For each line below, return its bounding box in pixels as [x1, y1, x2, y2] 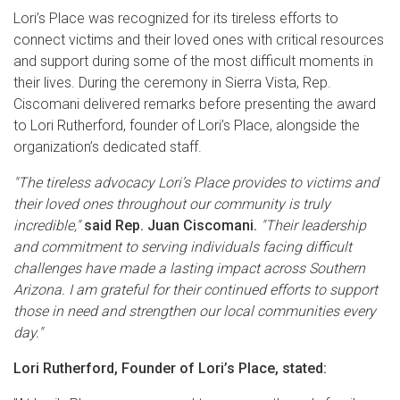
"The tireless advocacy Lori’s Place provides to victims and [13, 174, 379, 191]
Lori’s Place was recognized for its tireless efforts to [13, 10, 338, 27]
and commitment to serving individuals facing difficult [13, 238, 352, 255]
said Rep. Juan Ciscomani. [84, 217, 257, 234]
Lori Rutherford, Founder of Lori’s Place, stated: [13, 360, 327, 377]
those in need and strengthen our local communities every [13, 303, 376, 320]
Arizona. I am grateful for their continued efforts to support [13, 281, 378, 298]
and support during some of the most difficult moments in [13, 53, 373, 70]
